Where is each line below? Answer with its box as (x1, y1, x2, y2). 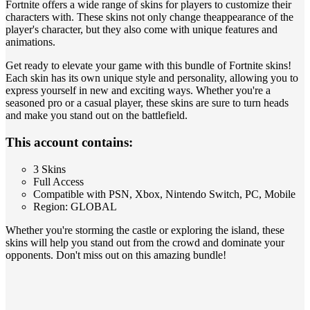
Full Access (33, 175, 84, 188)
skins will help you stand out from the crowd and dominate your (6, 236, 284, 248)
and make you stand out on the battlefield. (6, 109, 188, 122)
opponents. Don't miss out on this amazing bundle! (6, 248, 226, 261)
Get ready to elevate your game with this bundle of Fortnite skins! (6, 60, 291, 72)
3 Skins (33, 163, 66, 175)
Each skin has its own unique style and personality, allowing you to (6, 72, 298, 84)
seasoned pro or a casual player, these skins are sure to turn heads (6, 97, 289, 109)
